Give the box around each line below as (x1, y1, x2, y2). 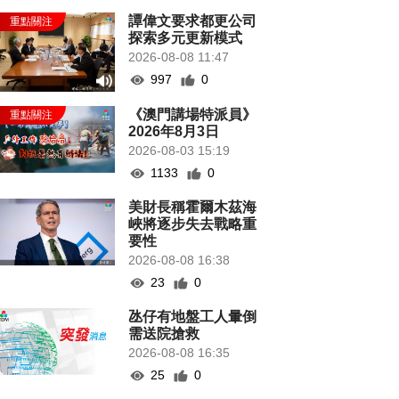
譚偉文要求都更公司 (128, 13, 257, 28)
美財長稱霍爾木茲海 (128, 199, 257, 216)
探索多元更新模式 (128, 30, 243, 45)
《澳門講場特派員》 (128, 107, 257, 123)
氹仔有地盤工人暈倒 (128, 309, 257, 325)
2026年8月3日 (128, 124, 220, 140)
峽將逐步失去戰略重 (128, 216, 257, 232)
